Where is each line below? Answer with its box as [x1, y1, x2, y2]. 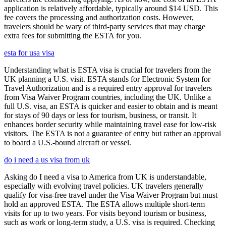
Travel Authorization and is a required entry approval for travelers [4, 84, 212, 93]
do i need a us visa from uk [4, 155, 90, 164]
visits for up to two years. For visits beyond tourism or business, [4, 209, 206, 218]
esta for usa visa [4, 48, 54, 58]
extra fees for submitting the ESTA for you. [4, 31, 141, 40]
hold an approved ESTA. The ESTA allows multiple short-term [4, 200, 205, 209]
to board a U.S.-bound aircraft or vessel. [4, 138, 131, 147]
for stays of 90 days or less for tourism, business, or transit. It [4, 111, 196, 120]
